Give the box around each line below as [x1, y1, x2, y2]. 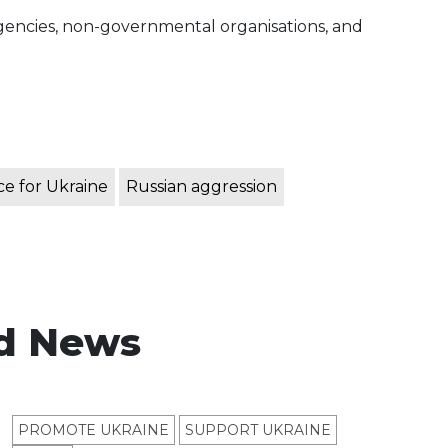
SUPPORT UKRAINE [185, 421, 331, 440]
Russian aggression [126, 177, 277, 197]
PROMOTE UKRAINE [18, 421, 169, 440]
